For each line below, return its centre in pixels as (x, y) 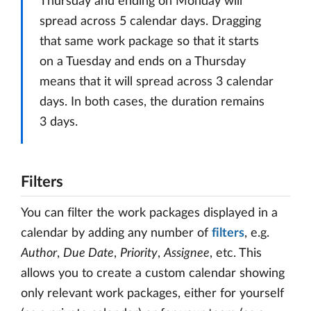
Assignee (187, 254)
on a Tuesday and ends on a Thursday (143, 62)
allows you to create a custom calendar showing (153, 274)
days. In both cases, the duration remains (152, 102)
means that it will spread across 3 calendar (157, 82)
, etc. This (236, 254)
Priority (139, 254)
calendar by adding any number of (116, 234)
